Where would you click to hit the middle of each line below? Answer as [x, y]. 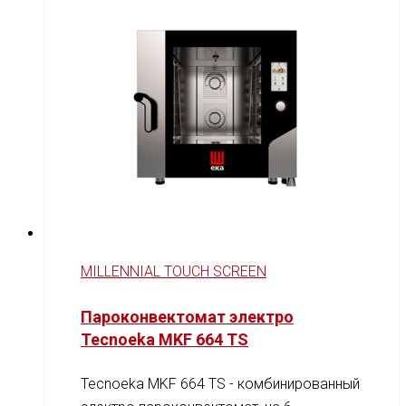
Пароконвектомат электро [187, 317]
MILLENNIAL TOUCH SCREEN [174, 272]
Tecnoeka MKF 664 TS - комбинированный [220, 384]
